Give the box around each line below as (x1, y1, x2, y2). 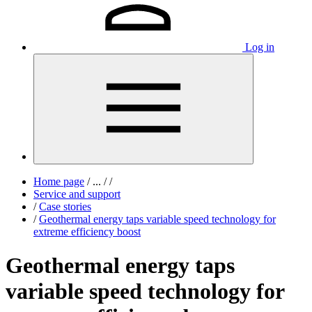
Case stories (39, 201, 91, 212)
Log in (245, 41, 274, 53)
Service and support (33, 188, 120, 200)
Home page (33, 175, 84, 187)
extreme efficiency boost (33, 226, 141, 237)
